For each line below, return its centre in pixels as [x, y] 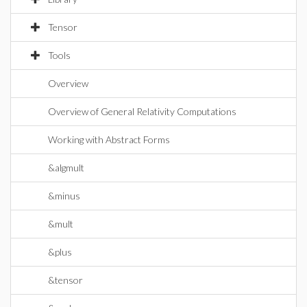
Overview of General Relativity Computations [142, 111]
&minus [64, 196]
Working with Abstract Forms [109, 139]
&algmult [66, 168]
